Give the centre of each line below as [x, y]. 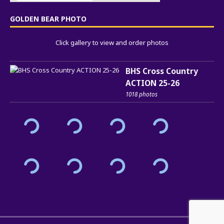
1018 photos [141, 94]
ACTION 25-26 [152, 83]
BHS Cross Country [162, 71]
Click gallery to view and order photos [112, 42]
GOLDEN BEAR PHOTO [48, 18]
